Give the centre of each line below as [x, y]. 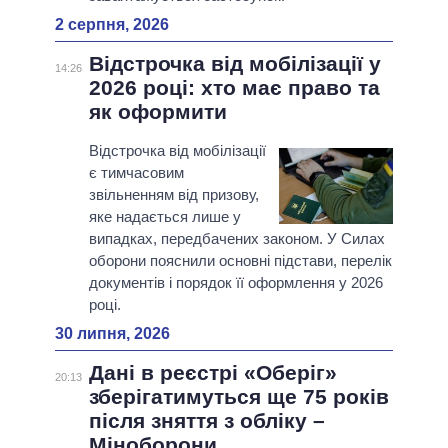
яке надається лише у [164, 217]
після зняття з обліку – [206, 421]
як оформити [157, 112]
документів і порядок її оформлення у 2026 [235, 283]
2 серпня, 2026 [112, 25]
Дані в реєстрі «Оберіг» [212, 373]
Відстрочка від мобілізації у [234, 64]
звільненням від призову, [173, 195]
